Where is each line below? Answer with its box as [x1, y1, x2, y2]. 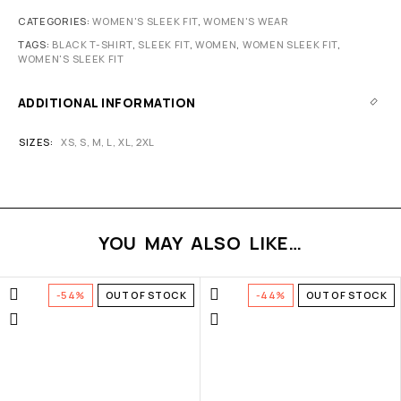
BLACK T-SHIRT [52, 38, 133, 52]
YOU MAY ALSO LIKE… [98, 231, 303, 256]
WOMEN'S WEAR [203, 14, 289, 29]
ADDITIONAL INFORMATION [18, 94, 196, 112]
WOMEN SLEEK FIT [242, 38, 338, 52]
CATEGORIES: [18, 14, 93, 29]
